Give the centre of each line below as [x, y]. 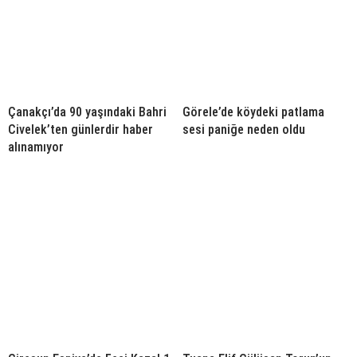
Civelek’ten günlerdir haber [80, 130]
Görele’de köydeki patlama [253, 112]
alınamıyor [36, 147]
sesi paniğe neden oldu [244, 130]
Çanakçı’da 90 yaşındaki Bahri [87, 112]
